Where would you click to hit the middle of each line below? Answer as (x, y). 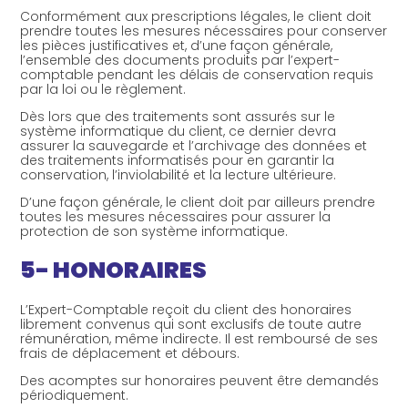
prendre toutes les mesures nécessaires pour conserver (204, 31)
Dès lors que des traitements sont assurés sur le (178, 117)
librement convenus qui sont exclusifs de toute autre (191, 324)
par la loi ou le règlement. (103, 89)
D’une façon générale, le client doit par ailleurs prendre (198, 202)
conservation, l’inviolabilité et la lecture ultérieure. (178, 175)
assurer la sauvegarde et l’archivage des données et (194, 146)
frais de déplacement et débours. (130, 353)
